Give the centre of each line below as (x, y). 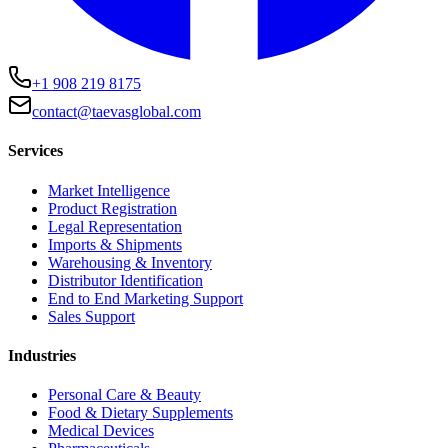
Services (35, 151)
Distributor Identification (125, 280)
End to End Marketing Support (145, 298)
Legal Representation (115, 226)
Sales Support (91, 316)
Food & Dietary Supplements (140, 413)
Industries (42, 355)
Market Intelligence (109, 190)
